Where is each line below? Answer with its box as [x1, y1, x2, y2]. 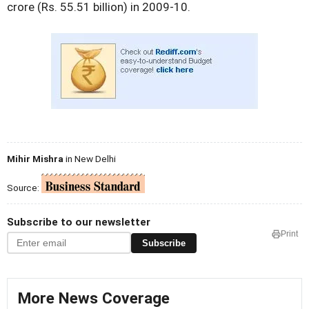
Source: [7, 182, 41, 194]
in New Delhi [63, 153, 116, 165]
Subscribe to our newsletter [7, 216, 150, 229]
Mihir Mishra [7, 153, 63, 165]
